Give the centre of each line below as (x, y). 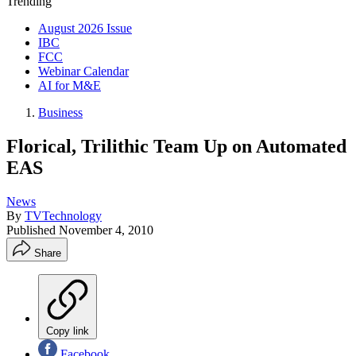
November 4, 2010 (106, 230)
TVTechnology (63, 215)
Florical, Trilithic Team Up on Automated (176, 146)
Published (33, 230)
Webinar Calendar (83, 71)
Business (60, 112)
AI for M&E (70, 85)
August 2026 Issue (85, 28)
